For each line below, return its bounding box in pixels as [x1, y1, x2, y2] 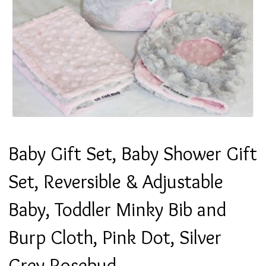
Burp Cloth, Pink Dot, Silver [8, 224, 221, 249]
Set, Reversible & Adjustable [8, 169, 223, 193]
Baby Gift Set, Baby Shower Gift [8, 141, 257, 165]
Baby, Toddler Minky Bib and [8, 197, 226, 221]
